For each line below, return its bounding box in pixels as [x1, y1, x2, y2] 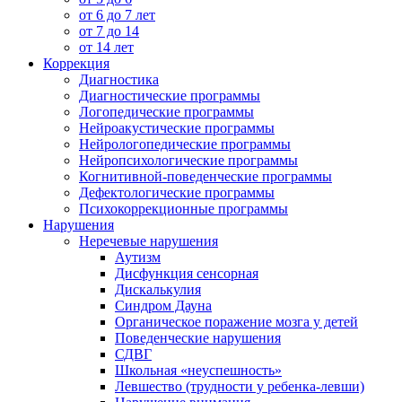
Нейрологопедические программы [79, 136, 291, 152]
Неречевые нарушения [79, 233, 218, 249]
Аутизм [115, 249, 161, 265]
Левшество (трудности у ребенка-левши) [115, 379, 364, 394]
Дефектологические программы [79, 185, 275, 200]
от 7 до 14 [79, 23, 139, 39]
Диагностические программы [79, 88, 260, 103]
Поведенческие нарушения [115, 330, 281, 345]
